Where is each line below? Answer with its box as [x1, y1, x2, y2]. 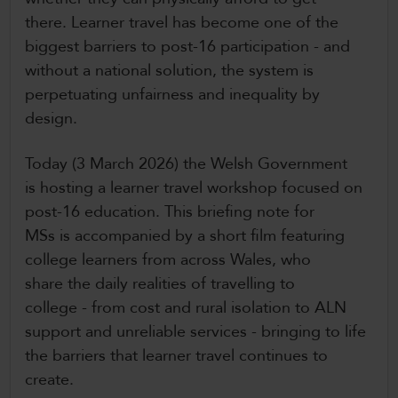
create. [25, 369, 83, 392]
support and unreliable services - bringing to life [25, 321, 366, 344]
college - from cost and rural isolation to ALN [25, 297, 346, 320]
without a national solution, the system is [25, 60, 314, 83]
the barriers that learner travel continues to [25, 345, 328, 368]
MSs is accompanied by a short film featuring [25, 225, 345, 248]
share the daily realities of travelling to [25, 273, 295, 296]
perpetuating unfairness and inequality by [25, 84, 320, 107]
